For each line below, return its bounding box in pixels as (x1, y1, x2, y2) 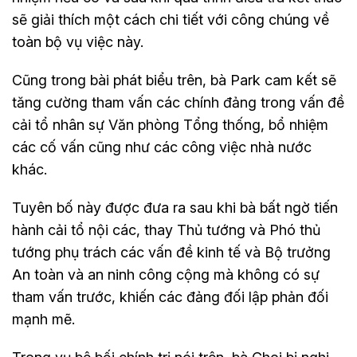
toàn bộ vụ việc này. (12, 33, 143, 51)
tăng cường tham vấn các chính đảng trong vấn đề (12, 94, 344, 112)
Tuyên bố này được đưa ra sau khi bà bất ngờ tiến (12, 199, 338, 217)
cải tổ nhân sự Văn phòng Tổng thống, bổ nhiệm (12, 116, 328, 134)
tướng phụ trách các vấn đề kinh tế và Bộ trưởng (12, 244, 331, 261)
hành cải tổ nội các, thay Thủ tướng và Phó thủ (12, 222, 320, 239)
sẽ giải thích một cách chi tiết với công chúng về (12, 11, 329, 29)
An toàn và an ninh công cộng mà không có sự (12, 266, 320, 284)
